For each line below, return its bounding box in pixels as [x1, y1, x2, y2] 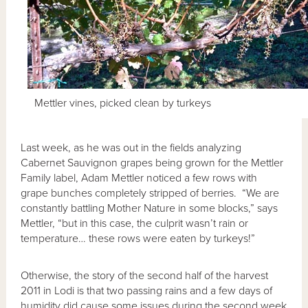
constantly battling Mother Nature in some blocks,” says [21, 201, 278, 215]
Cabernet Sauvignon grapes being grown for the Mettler [21, 155, 284, 170]
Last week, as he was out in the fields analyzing [21, 140, 242, 155]
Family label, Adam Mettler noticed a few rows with [21, 170, 258, 185]
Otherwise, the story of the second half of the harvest [21, 268, 269, 283]
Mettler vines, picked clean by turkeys [34, 96, 212, 110]
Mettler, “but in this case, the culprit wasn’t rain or [21, 216, 249, 230]
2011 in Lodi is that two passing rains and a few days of [21, 283, 273, 298]
